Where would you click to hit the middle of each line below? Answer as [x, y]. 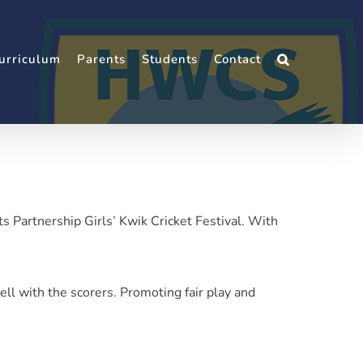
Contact [237, 59]
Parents [101, 59]
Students [169, 59]
